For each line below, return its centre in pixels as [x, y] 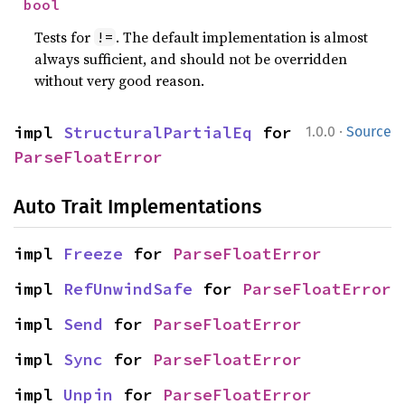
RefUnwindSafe [128, 289]
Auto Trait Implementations [137, 207]
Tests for [65, 37]
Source [369, 132]
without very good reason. [120, 80]
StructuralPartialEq [158, 132]
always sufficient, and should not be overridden [191, 59]
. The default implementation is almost [242, 37]
